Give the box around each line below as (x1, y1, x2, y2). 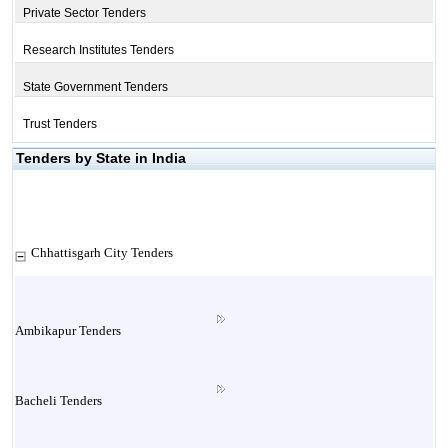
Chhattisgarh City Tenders (30, 245, 173, 260)
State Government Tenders (22, 80, 168, 94)
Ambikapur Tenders (14, 323, 121, 338)
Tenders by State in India (15, 150, 186, 166)
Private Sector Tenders (22, 6, 146, 20)
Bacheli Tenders (14, 393, 102, 408)
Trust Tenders (22, 117, 97, 131)
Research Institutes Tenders (22, 43, 174, 57)
